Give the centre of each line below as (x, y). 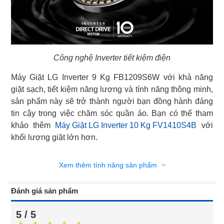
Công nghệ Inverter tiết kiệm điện (112, 57)
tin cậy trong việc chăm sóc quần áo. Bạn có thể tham (112, 113)
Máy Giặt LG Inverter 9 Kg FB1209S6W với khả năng (112, 77)
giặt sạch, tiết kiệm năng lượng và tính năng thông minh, (112, 89)
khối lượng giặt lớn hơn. (54, 137)
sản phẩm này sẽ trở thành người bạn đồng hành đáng (112, 101)
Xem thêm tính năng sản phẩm (109, 165)
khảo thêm (33, 125)
